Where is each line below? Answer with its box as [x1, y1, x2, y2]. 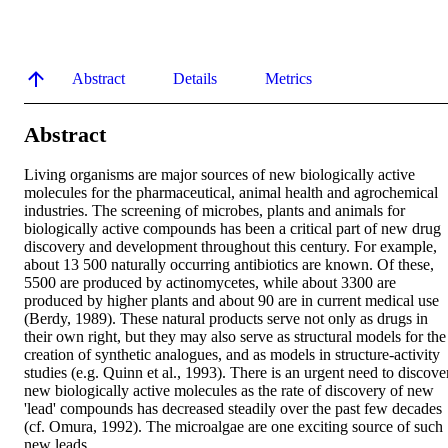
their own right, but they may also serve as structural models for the [24, 328, 446, 346]
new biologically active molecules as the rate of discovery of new [24, 382, 434, 400]
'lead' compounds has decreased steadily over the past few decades [24, 400, 442, 418]
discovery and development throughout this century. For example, [24, 238, 437, 256]
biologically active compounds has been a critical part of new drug [24, 220, 441, 238]
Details [173, 69, 217, 87]
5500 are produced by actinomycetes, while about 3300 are [24, 274, 396, 292]
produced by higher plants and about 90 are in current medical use [24, 292, 439, 310]
